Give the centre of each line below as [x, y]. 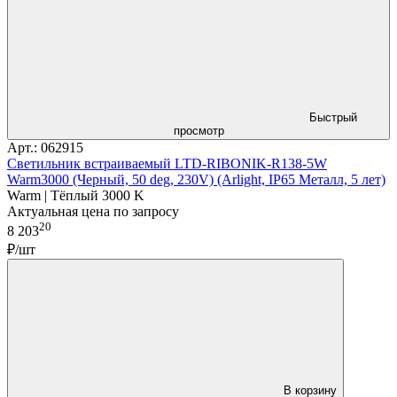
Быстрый [333, 117]
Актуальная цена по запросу [93, 211]
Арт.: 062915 [45, 147]
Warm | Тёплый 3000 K [76, 195]
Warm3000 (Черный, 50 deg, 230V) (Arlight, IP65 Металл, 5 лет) [196, 179]
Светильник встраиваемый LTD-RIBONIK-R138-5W [167, 163]
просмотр [198, 130]
